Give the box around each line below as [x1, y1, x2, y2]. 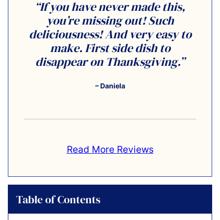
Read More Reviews [66, 143, 154, 155]
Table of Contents [16, 192, 101, 207]
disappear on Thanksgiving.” [35, 53, 185, 70]
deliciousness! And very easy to [28, 26, 192, 42]
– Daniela [95, 81, 125, 90]
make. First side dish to [50, 39, 170, 56]
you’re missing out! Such [46, 12, 174, 28]
